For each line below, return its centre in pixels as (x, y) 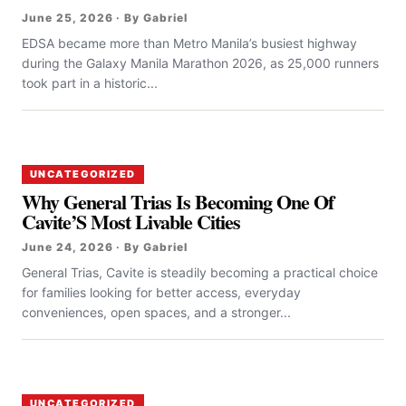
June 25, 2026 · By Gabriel (105, 18)
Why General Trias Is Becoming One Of (178, 202)
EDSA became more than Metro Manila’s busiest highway (189, 43)
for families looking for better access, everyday (161, 293)
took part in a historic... (90, 83)
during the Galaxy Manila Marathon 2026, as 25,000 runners (200, 63)
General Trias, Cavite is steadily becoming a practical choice (200, 273)
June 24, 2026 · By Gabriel (105, 247)
